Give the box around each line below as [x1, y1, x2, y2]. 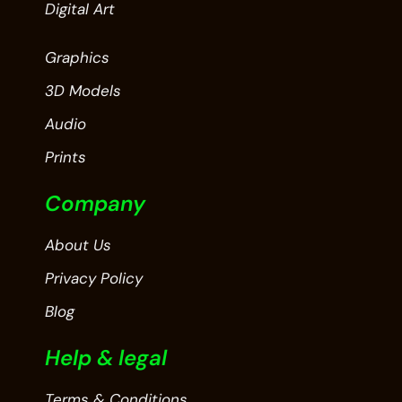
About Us [45, 235, 111, 256]
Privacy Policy [45, 268, 143, 289]
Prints [45, 147, 86, 168]
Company [45, 189, 145, 218]
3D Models [45, 81, 121, 101]
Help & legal [45, 344, 167, 372]
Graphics [45, 48, 109, 68]
